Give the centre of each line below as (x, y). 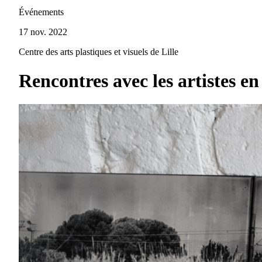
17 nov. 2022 (43, 32)
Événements (41, 12)
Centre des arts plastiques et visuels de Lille (99, 52)
